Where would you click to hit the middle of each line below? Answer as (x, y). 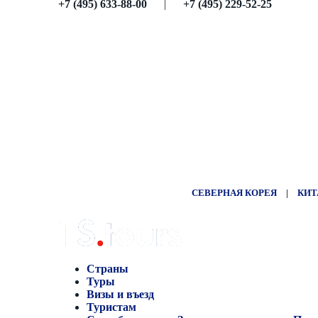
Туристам (111, 307)
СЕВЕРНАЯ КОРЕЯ (234, 192)
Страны (108, 268)
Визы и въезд (122, 294)
